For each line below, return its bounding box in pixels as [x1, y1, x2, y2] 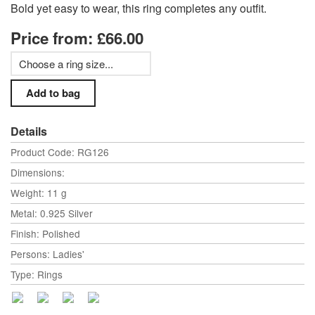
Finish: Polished [11, 226, 80, 240]
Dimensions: [11, 165, 65, 180]
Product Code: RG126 [11, 145, 109, 160]
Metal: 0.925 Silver [11, 205, 93, 220]
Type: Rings [11, 266, 63, 281]
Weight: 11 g [11, 186, 67, 200]
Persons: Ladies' [11, 246, 84, 261]
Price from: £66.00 [11, 26, 143, 49]
